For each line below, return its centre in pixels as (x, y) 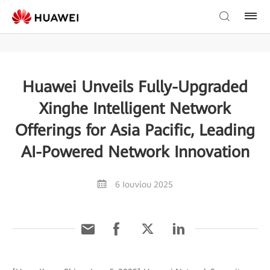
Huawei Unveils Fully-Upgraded (135, 87)
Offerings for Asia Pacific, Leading (135, 130)
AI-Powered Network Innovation (135, 152)
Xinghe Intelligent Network (135, 108)
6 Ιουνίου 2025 (144, 184)
